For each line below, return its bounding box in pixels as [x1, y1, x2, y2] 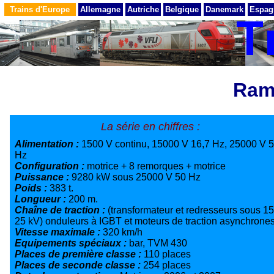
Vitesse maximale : [15, 226, 103, 237]
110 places [144, 248, 191, 259]
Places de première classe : [15, 248, 144, 259]
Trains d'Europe [10, 5, 70, 14]
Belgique [165, 5, 199, 14]
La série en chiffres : [100, 120, 200, 133]
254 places [143, 259, 191, 270]
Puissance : [15, 171, 72, 182]
